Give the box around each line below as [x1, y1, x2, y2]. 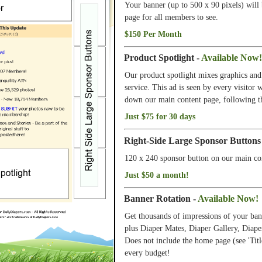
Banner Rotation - [124, 194, 198, 204]
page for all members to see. [125, 12, 218, 22]
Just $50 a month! [125, 170, 189, 180]
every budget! [125, 248, 170, 258]
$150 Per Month [125, 29, 182, 39]
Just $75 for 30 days [125, 112, 195, 122]
